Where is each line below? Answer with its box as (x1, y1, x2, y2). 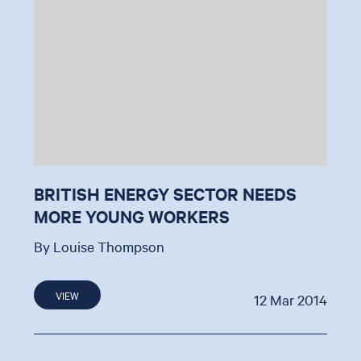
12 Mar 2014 (253, 289, 327, 309)
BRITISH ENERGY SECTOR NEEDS (34, 181, 297, 205)
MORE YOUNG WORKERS (34, 204, 230, 227)
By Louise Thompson (34, 236, 165, 255)
